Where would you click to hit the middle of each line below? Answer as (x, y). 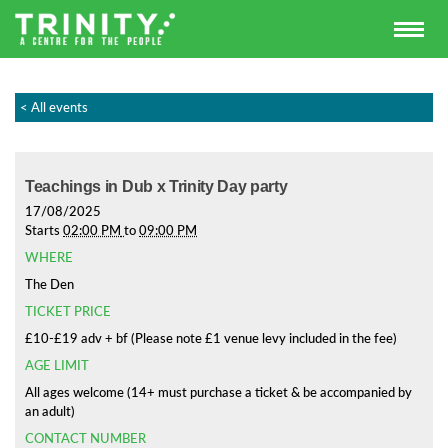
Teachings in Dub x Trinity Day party (156, 186)
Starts (44, 230)
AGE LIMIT (57, 365)
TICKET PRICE (68, 311)
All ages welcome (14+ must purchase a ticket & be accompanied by (218, 392)
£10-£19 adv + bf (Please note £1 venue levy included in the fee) (211, 338)
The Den (49, 284)
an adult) (50, 411)
